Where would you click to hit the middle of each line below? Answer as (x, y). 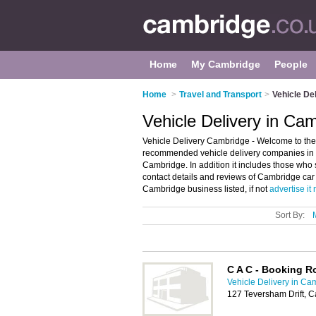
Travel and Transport (220, 95)
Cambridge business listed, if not (206, 189)
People (291, 64)
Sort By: (290, 215)
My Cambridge (226, 64)
